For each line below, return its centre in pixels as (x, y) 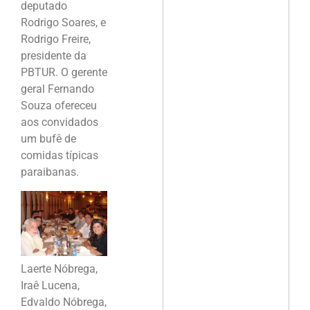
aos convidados (60, 122)
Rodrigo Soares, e (63, 23)
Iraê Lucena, (50, 286)
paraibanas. (50, 172)
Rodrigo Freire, (56, 39)
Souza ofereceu (59, 106)
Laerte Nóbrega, (59, 269)
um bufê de (48, 139)
